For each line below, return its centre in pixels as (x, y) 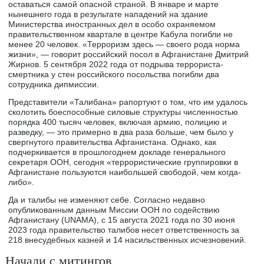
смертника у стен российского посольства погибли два (114, 75)
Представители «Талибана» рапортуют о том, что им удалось (128, 102)
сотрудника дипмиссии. (54, 85)
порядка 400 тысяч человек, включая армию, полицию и (118, 122)
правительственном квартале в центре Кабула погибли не (121, 34)
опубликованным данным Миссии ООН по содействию (114, 210)
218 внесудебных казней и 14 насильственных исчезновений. (128, 240)
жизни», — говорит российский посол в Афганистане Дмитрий (129, 55)
